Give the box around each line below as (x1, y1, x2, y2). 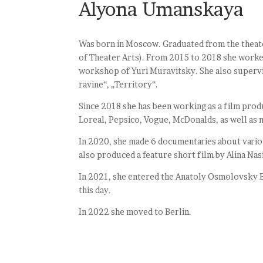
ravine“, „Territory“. (79, 79, 159, 90)
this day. (79, 185, 112, 195)
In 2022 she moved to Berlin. (79, 207, 192, 217)
